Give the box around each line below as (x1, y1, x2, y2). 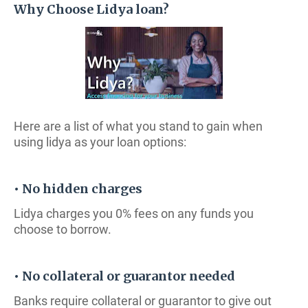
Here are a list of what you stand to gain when (14, 119, 263, 133)
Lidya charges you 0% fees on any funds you (14, 206, 254, 221)
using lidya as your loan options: (14, 135, 186, 149)
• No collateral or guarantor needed (14, 268, 235, 284)
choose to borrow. (14, 222, 111, 236)
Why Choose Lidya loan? (14, 1, 169, 17)
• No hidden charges (14, 181, 142, 197)
